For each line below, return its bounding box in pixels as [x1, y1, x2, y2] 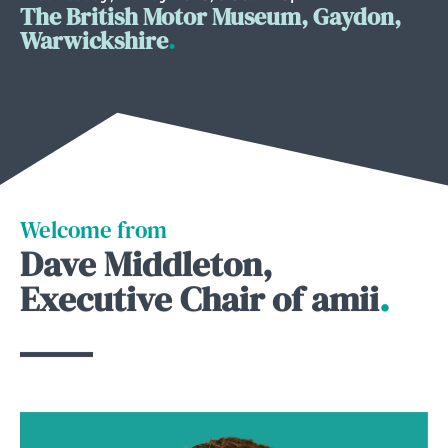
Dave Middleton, [20, 239, 273, 288]
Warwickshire [20, 24, 168, 58]
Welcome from [20, 213, 167, 246]
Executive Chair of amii [20, 274, 379, 323]
